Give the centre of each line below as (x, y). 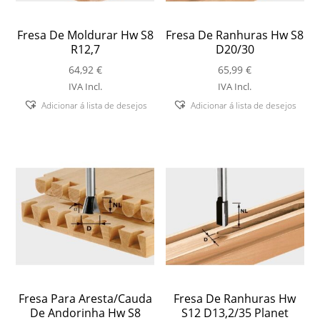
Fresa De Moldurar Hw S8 (85, 35)
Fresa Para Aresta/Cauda (85, 298)
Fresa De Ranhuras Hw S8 (235, 35)
